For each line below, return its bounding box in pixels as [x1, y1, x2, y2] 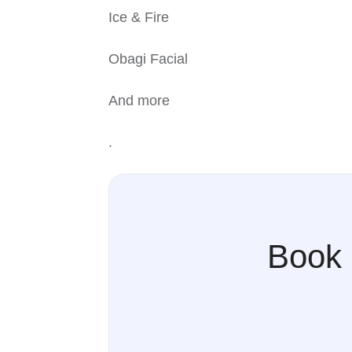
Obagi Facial [108, 51, 188, 68]
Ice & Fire [108, 9, 169, 26]
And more [108, 93, 170, 109]
